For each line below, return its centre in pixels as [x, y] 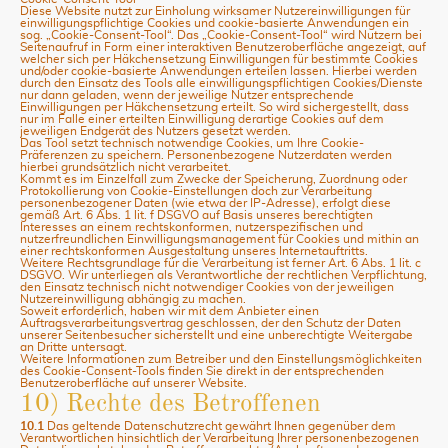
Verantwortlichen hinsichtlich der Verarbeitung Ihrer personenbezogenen [219, 437]
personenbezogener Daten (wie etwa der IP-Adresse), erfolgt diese [205, 202]
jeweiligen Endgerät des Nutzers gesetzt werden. [155, 130]
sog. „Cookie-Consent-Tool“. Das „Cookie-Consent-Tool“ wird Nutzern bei [221, 34]
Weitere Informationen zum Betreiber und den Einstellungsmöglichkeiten [221, 358]
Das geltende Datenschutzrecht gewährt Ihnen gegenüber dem [220, 425]
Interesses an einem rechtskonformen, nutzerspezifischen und [191, 226]
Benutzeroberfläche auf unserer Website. [133, 382]
